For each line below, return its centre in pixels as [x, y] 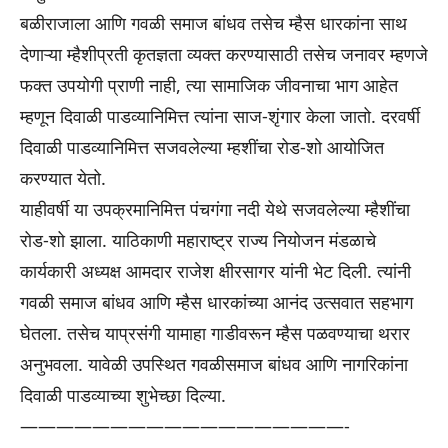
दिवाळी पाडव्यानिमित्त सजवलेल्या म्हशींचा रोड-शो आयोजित [202, 147]
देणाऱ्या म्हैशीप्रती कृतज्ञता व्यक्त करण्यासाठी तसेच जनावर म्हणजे [224, 54]
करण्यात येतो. [63, 178]
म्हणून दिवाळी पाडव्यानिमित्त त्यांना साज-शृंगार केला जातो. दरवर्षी [220, 116]
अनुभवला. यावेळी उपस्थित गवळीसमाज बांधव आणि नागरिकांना [214, 364]
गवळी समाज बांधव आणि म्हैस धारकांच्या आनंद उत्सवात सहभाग [216, 302]
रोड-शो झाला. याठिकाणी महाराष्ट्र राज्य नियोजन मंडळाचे [198, 240]
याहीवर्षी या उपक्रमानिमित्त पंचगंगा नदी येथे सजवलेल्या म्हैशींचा [215, 209]
